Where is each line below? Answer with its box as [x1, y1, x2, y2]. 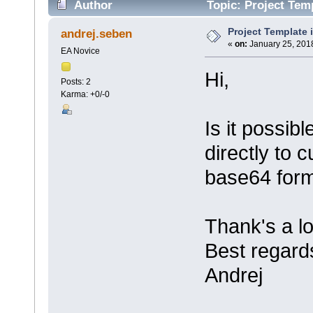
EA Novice [60, 46, 100, 57]
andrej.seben [61, 27, 133, 41]
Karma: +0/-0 [60, 89, 110, 100]
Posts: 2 [60, 77, 91, 87]
